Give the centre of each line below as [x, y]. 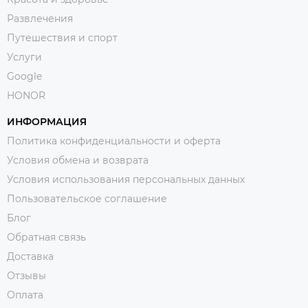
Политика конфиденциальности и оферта [114, 141]
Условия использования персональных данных [126, 179]
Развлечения [40, 19]
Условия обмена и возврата [78, 160]
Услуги [24, 57]
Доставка [30, 256]
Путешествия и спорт [62, 38]
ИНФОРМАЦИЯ [47, 122]
